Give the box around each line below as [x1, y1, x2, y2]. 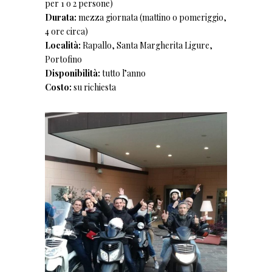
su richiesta [72, 81, 116, 93]
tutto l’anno [100, 67, 146, 79]
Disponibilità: [45, 67, 100, 79]
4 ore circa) [45, 25, 88, 37]
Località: [45, 39, 81, 51]
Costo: [45, 81, 72, 93]
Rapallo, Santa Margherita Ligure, [81, 39, 212, 51]
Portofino [45, 53, 82, 65]
